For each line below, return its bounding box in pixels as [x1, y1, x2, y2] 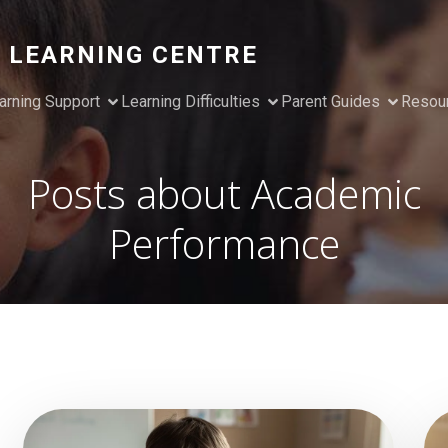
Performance [108, 216, 340, 271]
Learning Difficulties [120, 92, 260, 111]
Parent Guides [280, 92, 380, 111]
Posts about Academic [27, 166, 421, 221]
